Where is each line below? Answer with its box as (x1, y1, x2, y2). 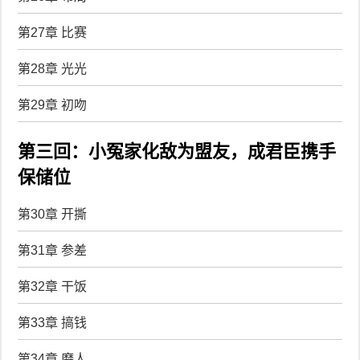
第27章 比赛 (18, 26, 88, 39)
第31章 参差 (18, 243, 88, 257)
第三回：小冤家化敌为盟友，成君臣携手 (18, 141, 337, 162)
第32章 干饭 (18, 279, 88, 293)
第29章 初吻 (18, 98, 88, 112)
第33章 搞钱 (18, 315, 88, 329)
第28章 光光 (18, 62, 88, 76)
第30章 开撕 (18, 207, 88, 221)
